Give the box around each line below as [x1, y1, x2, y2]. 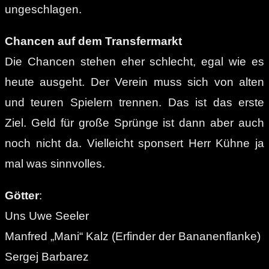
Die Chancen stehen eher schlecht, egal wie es [5, 55, 264, 68]
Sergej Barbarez [5, 250, 89, 263]
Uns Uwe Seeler [5, 209, 89, 222]
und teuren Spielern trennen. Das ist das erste [5, 95, 264, 109]
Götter [5, 189, 39, 202]
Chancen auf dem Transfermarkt [5, 34, 182, 47]
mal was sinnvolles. [5, 157, 105, 170]
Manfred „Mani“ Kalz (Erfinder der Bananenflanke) [5, 229, 261, 243]
